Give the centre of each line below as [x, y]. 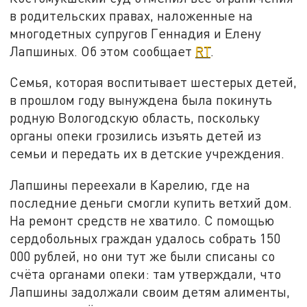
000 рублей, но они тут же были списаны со [143, 256]
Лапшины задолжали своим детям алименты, [150, 292]
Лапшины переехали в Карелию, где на [130, 185]
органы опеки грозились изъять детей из [136, 136]
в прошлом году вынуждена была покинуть [141, 100]
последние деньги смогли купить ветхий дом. [151, 203]
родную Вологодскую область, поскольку [135, 118]
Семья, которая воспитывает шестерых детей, [153, 82]
